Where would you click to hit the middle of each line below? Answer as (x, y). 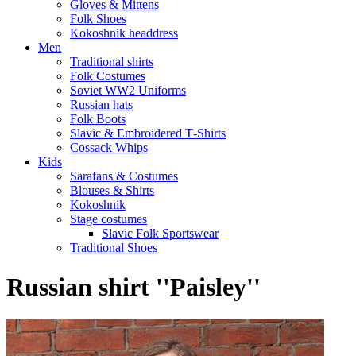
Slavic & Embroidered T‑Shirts (148, 133)
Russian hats (101, 105)
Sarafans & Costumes (124, 176)
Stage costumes (108, 219)
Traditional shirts (112, 62)
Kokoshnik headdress (124, 33)
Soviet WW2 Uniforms (128, 91)
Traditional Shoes (114, 248)
